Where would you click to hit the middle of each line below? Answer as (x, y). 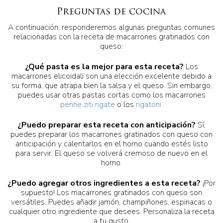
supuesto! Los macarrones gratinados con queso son (111, 193)
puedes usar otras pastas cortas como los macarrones (111, 95)
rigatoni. (149, 105)
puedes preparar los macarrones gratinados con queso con (111, 135)
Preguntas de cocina (111, 12)
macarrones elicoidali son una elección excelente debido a (111, 76)
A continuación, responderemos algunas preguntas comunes (111, 28)
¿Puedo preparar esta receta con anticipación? (107, 125)
